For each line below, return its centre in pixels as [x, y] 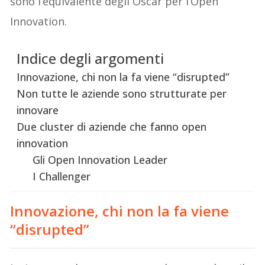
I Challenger [62, 176]
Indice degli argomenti [91, 59]
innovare [38, 110]
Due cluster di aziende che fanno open [112, 126]
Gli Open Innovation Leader [100, 159]
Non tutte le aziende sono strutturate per [122, 93]
